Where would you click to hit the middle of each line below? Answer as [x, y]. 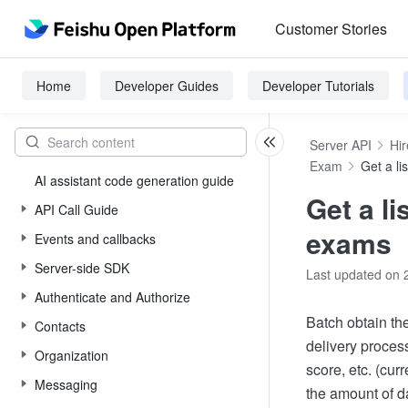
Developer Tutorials [318, 86]
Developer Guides [167, 86]
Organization [71, 355]
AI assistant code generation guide [134, 180]
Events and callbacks [95, 239]
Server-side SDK [82, 268]
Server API [341, 145]
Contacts [60, 326]
